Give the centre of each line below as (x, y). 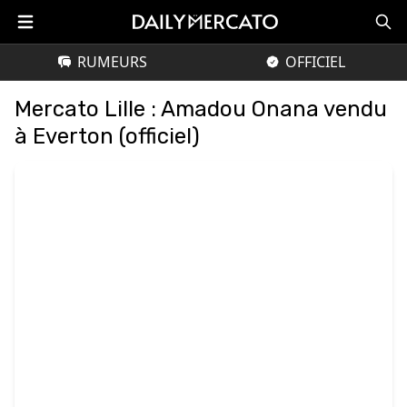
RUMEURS (112, 62)
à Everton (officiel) (107, 136)
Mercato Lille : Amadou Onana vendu (201, 109)
